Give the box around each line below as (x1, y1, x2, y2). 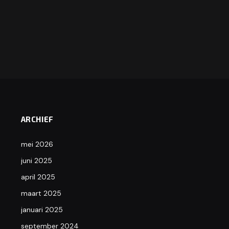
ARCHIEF (20, 114, 54, 124)
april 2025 (20, 172, 55, 181)
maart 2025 (20, 188, 61, 198)
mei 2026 (20, 139, 53, 149)
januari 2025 (20, 204, 63, 214)
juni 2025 (20, 155, 52, 165)
